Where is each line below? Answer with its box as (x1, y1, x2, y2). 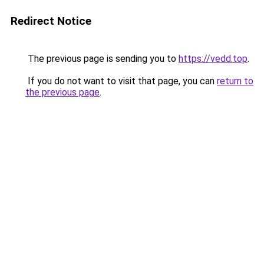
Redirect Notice (11, 14, 91, 28)
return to (217, 75, 253, 87)
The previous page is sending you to (25, 53, 179, 64)
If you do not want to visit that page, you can (25, 75, 217, 87)
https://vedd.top (179, 53, 247, 64)
